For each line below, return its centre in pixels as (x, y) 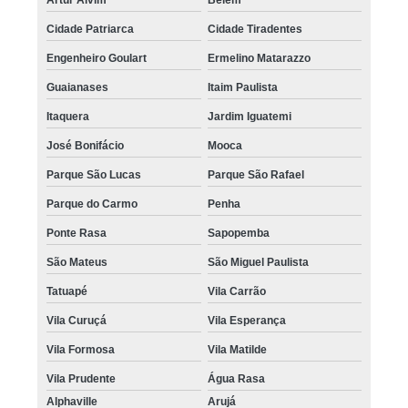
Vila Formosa (81, 349)
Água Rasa (236, 378)
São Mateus (77, 262)
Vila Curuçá (77, 320)
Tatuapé (67, 291)
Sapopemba (238, 233)
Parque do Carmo (92, 204)
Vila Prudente (82, 378)
